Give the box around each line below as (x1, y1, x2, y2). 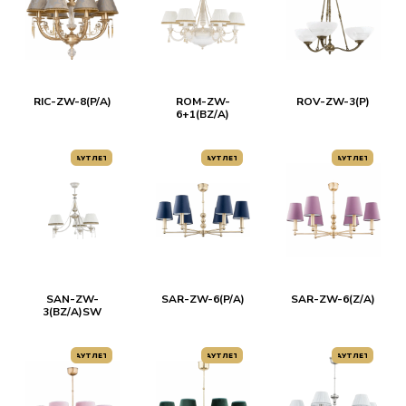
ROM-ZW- (175, 94, 230, 109)
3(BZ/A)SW (43, 304, 102, 319)
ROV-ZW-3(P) (296, 94, 371, 109)
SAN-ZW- (45, 292, 99, 306)
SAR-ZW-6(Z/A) (291, 292, 376, 306)
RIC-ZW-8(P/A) (33, 94, 111, 109)
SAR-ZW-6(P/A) (160, 292, 245, 306)
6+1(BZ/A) (176, 107, 230, 121)
